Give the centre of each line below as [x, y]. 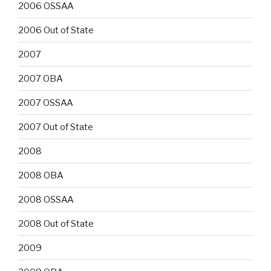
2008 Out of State [56, 224]
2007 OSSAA [46, 103]
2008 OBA [41, 175]
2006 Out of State [56, 30]
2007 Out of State [56, 127]
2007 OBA [41, 78]
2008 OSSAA [46, 199]
